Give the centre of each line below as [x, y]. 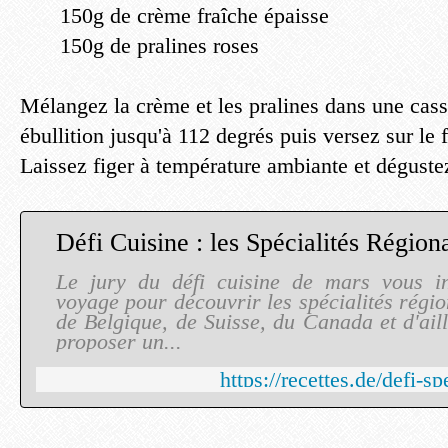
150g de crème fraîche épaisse [194, 15]
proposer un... [119, 341]
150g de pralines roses [159, 45]
